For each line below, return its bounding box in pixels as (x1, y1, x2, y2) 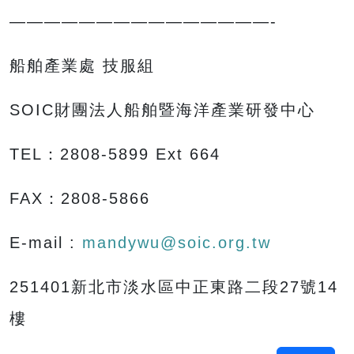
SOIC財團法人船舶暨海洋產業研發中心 (9, 101, 315, 119)
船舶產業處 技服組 (9, 57, 155, 75)
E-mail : (9, 234, 82, 252)
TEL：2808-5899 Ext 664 (9, 145, 220, 164)
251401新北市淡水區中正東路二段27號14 (9, 278, 338, 296)
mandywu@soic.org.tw (82, 234, 271, 252)
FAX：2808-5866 (9, 190, 150, 208)
